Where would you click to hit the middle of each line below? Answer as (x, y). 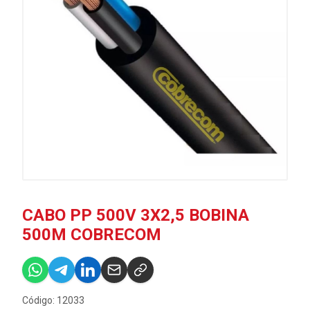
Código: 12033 (53, 300)
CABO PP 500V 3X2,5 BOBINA (136, 215)
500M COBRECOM (92, 235)
